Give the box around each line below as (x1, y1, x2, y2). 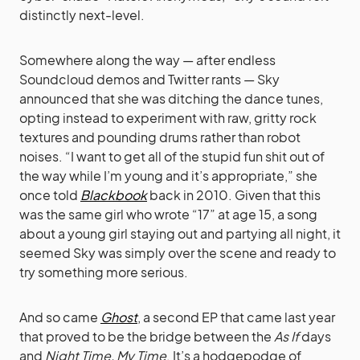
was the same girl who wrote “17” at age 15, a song (19, 205, 317, 223)
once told (19, 186, 80, 203)
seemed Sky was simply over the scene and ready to (19, 243, 336, 261)
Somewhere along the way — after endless (19, 51, 276, 68)
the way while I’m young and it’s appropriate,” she (19, 166, 317, 184)
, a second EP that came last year (137, 308, 335, 325)
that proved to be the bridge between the (19, 327, 274, 345)
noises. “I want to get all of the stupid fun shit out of (19, 147, 325, 165)
